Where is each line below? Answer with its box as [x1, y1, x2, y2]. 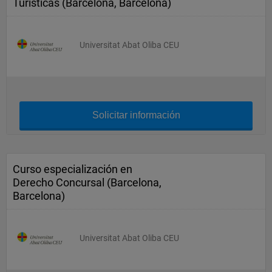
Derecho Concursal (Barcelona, [13, 176, 161, 189]
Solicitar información [92, 110, 180, 120]
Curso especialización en [13, 163, 132, 175]
